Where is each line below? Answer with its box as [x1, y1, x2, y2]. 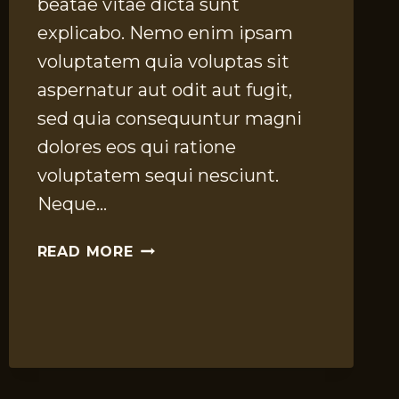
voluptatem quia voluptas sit [37, 51, 289, 73]
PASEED [132, 260, 196, 278]
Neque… [37, 193, 107, 216]
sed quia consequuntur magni [37, 108, 302, 130]
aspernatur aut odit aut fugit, [37, 79, 292, 102]
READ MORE [37, 243, 134, 261]
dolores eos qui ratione [37, 136, 236, 159]
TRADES [132, 238, 199, 256]
